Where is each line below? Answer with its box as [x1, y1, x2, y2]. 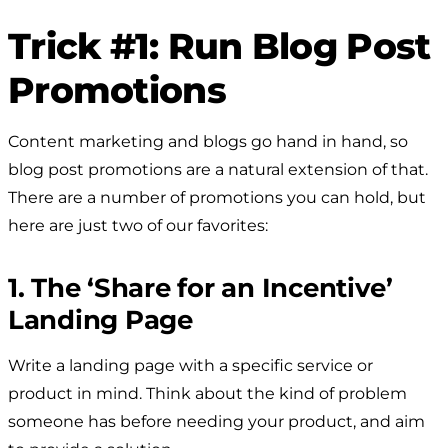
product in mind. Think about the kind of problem [8, 383, 407, 403]
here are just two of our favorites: [8, 215, 268, 235]
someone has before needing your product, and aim [8, 411, 425, 431]
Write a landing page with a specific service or [8, 355, 373, 375]
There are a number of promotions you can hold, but [8, 187, 426, 207]
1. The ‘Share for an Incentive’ [8, 271, 393, 304]
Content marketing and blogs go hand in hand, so [8, 131, 408, 151]
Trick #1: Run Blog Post [8, 23, 431, 68]
